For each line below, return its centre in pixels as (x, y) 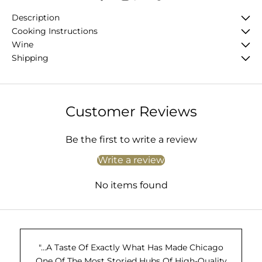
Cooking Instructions (55, 31)
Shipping (30, 58)
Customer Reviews (131, 112)
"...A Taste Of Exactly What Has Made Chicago (131, 248)
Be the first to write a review (131, 140)
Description (36, 18)
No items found (131, 185)
